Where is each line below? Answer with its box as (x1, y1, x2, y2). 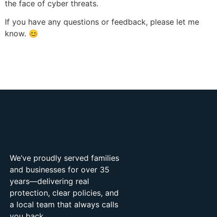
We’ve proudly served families (10, 153, 119, 163)
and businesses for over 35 (10, 165, 109, 175)
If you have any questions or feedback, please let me (5, 17, 199, 27)
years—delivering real (10, 176, 89, 186)
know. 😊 (5, 29, 38, 39)
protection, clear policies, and (10, 188, 119, 198)
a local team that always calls (10, 200, 118, 210)
